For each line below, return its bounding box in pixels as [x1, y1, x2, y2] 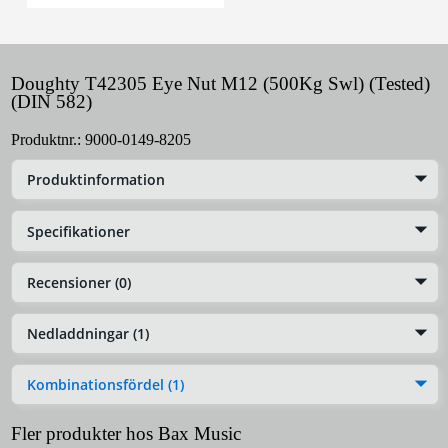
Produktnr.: [11, 131, 85, 149]
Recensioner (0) [27, 272, 131, 292]
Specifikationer [27, 221, 130, 241]
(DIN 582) [11, 91, 92, 113]
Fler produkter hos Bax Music [11, 423, 241, 445]
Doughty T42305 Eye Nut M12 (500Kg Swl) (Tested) [11, 73, 430, 95]
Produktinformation [27, 170, 165, 190]
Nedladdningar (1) [27, 323, 149, 343]
